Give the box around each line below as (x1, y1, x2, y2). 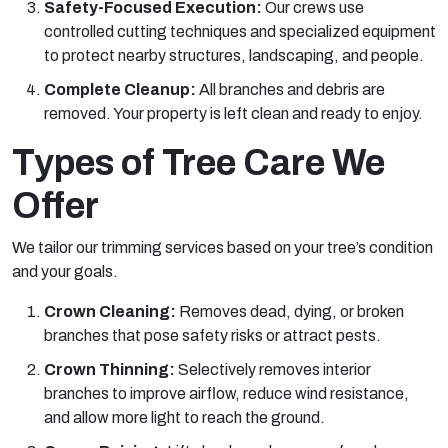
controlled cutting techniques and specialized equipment (44, 22, 436, 40)
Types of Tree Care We (12, 142, 385, 183)
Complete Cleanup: (44, 80, 199, 98)
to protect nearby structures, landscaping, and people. (44, 46, 424, 64)
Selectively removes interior (178, 360, 371, 378)
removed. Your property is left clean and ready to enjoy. (44, 104, 423, 122)
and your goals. (12, 262, 118, 280)
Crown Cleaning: (44, 302, 179, 320)
